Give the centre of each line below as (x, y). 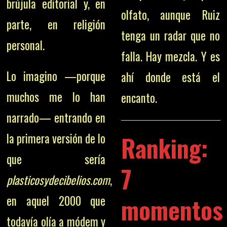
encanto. (139, 98)
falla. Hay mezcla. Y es (170, 56)
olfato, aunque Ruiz (170, 15)
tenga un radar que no (170, 35)
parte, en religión (56, 24)
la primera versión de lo (56, 138)
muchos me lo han (56, 97)
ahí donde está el (170, 77)
